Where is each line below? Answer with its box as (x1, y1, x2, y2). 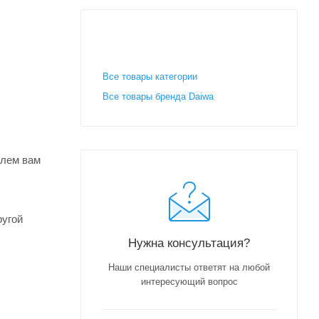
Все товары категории (103, 70, 197, 82)
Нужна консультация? (128, 235, 250, 250)
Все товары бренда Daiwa (103, 90, 214, 102)
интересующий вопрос (140, 276, 238, 287)
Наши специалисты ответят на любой (108, 261, 270, 273)
